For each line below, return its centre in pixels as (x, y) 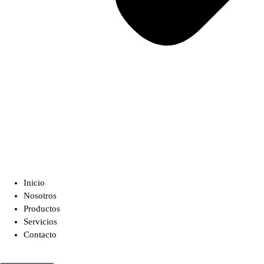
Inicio (34, 183)
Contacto (40, 235)
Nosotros (40, 196)
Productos (42, 209)
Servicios (40, 222)
